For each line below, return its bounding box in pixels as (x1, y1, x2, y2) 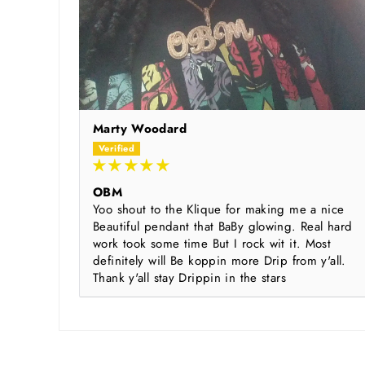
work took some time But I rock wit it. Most (93, 235, 332, 253)
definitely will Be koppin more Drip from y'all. (93, 252, 346, 270)
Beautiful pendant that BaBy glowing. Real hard (93, 218, 353, 236)
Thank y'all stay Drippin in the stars (93, 269, 286, 288)
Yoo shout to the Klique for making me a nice (93, 200, 345, 219)
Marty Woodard (93, 120, 187, 139)
